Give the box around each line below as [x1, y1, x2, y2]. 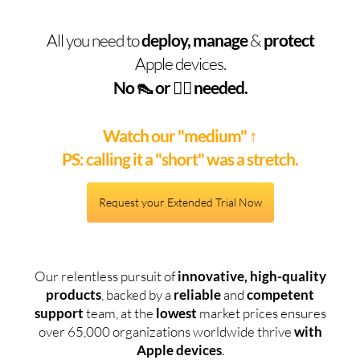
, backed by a [101, 285, 174, 303]
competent [247, 285, 314, 303]
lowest [155, 304, 197, 321]
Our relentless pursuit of [34, 267, 178, 284]
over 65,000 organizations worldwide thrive [38, 322, 294, 340]
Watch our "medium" [103, 125, 249, 145]
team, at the [83, 304, 156, 321]
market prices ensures [196, 304, 326, 321]
